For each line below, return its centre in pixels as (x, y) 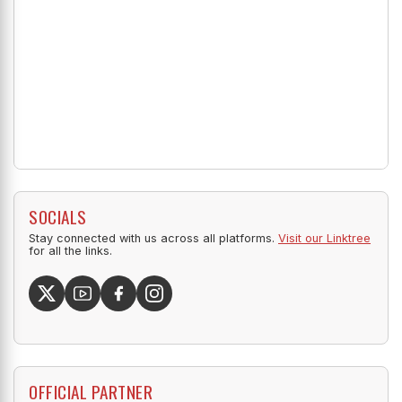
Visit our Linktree (324, 239)
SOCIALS (58, 217)
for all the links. (70, 251)
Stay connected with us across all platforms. (153, 239)
